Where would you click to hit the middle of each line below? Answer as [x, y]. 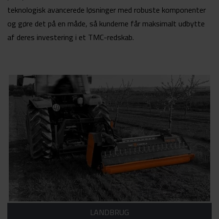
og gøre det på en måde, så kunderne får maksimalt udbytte [106, 24]
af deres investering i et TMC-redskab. [71, 37]
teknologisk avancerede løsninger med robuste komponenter [107, 10]
